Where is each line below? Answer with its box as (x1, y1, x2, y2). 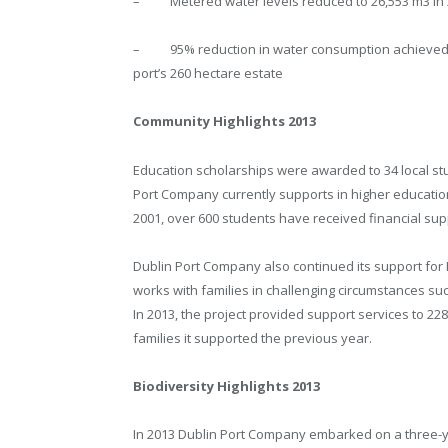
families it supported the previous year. (133, 328, 372, 347)
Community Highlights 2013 (133, 112, 316, 131)
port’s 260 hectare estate (133, 64, 283, 83)
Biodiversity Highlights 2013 (133, 376, 320, 395)
